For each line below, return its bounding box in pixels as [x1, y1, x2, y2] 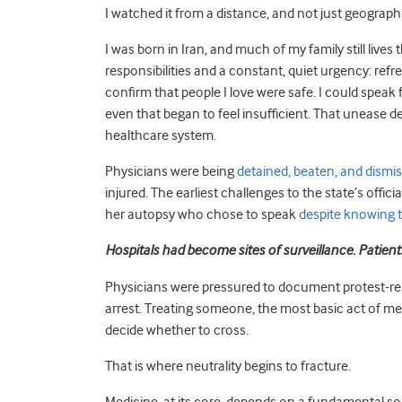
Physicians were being [105, 163, 237, 179]
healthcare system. [105, 127, 216, 144]
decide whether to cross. [105, 322, 249, 338]
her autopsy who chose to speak [105, 206, 299, 223]
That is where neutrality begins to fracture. [105, 358, 351, 374]
